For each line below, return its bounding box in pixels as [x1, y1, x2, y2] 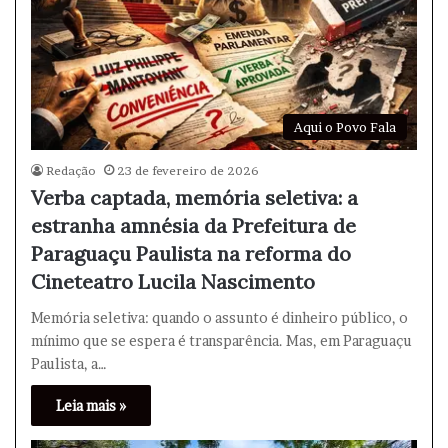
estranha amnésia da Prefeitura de [31, 212, 356, 238]
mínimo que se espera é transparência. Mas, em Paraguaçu [31, 331, 412, 349]
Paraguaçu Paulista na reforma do [31, 240, 351, 266]
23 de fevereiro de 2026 [117, 162, 259, 178]
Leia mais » [56, 396, 126, 414]
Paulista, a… [31, 354, 107, 372]
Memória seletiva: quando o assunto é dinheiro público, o [31, 308, 408, 326]
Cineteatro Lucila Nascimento [31, 268, 315, 294]
